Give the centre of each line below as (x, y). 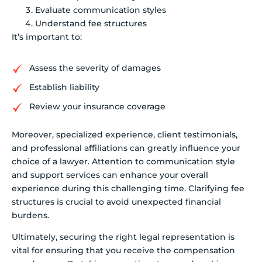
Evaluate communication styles (101, 10)
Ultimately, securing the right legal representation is (123, 237)
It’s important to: (47, 37)
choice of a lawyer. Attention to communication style (123, 161)
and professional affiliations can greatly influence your (126, 148)
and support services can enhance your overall (110, 175)
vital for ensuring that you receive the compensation (123, 251)
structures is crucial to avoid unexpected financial (116, 201)
